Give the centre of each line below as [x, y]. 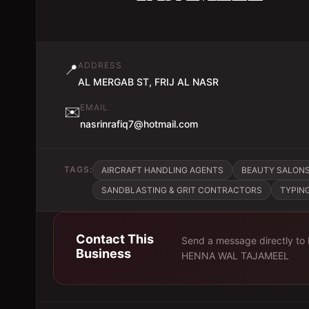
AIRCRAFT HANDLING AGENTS [162, 170]
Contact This [115, 239]
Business [103, 253]
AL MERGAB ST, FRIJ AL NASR [148, 82]
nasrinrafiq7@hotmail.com [139, 124]
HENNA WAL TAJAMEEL [236, 256]
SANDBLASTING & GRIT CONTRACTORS [182, 190]
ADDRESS [100, 65]
